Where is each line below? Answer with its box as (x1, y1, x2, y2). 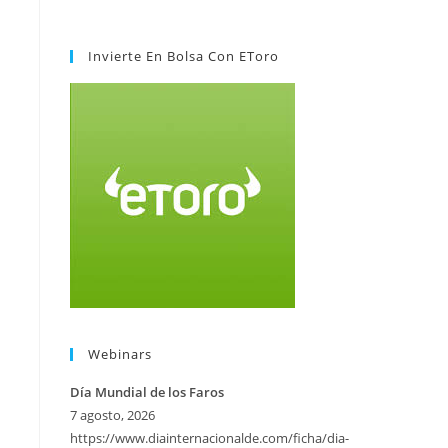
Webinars (88, 345, 152, 363)
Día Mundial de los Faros (70, 383, 224, 401)
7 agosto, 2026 (70, 406, 155, 424)
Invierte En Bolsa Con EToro (88, 47, 279, 65)
